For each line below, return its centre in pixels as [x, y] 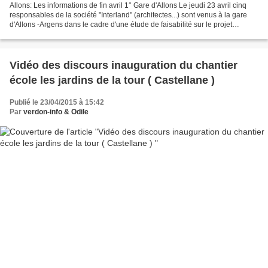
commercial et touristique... [53, 34]
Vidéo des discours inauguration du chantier [124, 65]
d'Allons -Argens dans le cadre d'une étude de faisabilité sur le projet [121, 24]
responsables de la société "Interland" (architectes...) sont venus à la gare [128, 15]
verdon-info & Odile [56, 112]
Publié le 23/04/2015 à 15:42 [57, 102]
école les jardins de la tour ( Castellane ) [112, 80]
